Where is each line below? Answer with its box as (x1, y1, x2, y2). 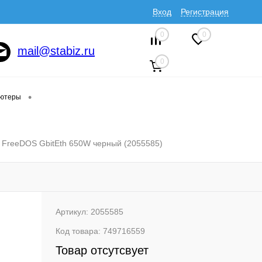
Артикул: (55, 207, 91, 216)
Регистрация (181, 7, 229, 16)
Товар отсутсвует (55, 244, 149, 257)
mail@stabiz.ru (18, 44, 95, 57)
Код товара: (55, 226, 103, 236)
